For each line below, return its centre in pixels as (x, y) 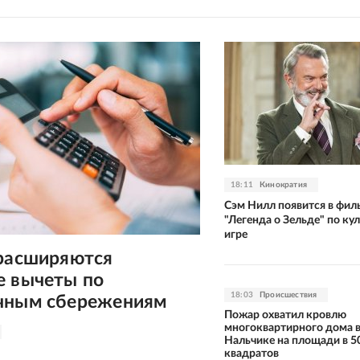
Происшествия (288, 295)
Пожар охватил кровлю (285, 315)
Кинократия (283, 184)
